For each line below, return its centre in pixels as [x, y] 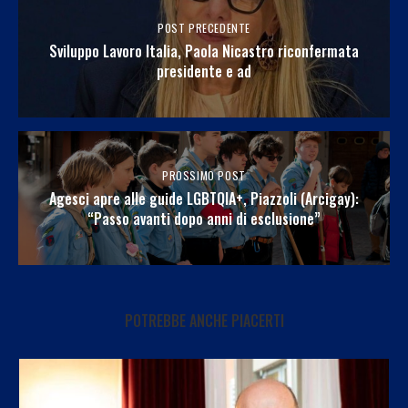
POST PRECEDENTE [204, 28]
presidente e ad [204, 71]
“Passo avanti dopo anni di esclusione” [204, 219]
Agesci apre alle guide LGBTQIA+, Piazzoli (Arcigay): [204, 199]
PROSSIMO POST [204, 176]
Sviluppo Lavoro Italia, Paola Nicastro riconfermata [204, 51]
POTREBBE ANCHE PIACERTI [204, 321]
